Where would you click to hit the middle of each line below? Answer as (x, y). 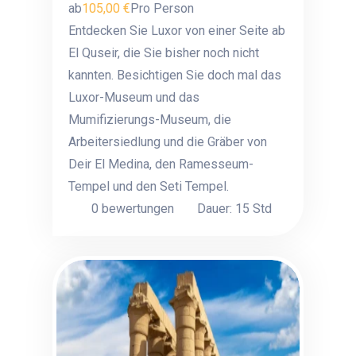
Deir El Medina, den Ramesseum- (161, 164)
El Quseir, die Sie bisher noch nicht (164, 53)
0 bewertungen (132, 209)
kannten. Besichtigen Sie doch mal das (175, 75)
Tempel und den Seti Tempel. (149, 186)
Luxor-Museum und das (134, 97)
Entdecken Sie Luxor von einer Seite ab (177, 31)
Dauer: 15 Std (235, 209)
